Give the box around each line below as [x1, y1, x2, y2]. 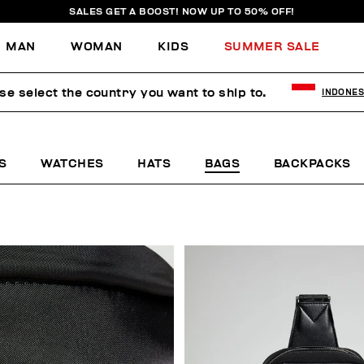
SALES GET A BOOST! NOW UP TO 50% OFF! [69, 6, 295, 16]
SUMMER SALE [223, 40, 320, 53]
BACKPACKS [273, 158, 351, 170]
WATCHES [41, 158, 104, 170]
